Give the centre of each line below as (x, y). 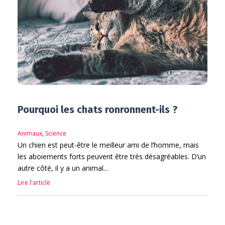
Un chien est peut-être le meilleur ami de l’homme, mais (108, 145)
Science (56, 134)
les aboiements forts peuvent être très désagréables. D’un (112, 157)
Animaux (30, 134)
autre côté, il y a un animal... (63, 168)
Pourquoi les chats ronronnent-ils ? (98, 110)
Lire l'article (34, 183)
